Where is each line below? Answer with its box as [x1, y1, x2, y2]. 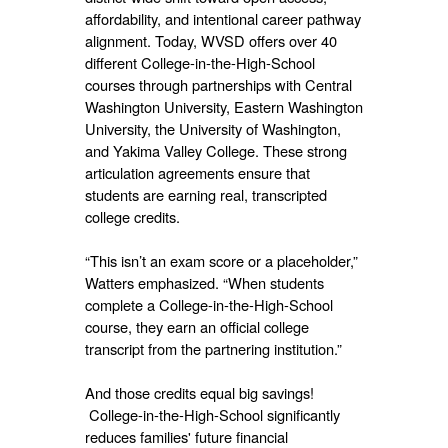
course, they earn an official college [84, 315, 309, 337]
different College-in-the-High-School [84, 51, 315, 73]
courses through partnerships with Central [84, 73, 352, 95]
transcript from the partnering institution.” [84, 337, 342, 359]
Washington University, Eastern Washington [84, 95, 363, 117]
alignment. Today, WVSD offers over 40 [84, 29, 337, 51]
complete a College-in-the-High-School [84, 293, 333, 315]
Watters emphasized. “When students [84, 271, 324, 293]
